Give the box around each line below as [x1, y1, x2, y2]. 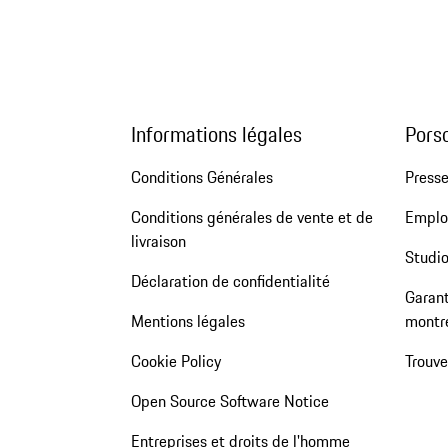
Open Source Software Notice [130, 389, 329, 414]
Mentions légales [130, 309, 245, 334]
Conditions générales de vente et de [130, 205, 373, 230]
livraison [130, 229, 186, 254]
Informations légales [130, 119, 302, 151]
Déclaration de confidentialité [130, 269, 330, 294]
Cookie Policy [130, 349, 221, 374]
